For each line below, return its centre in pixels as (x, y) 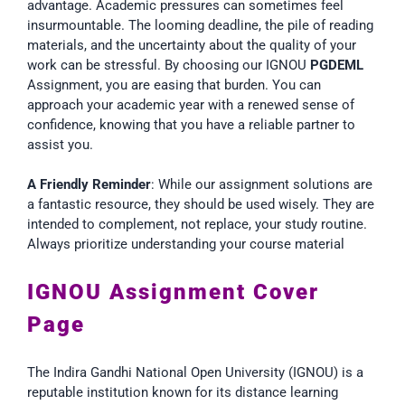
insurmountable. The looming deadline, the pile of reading (200, 25)
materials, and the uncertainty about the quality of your (192, 45)
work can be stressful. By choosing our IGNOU (169, 65)
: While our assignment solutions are (262, 185)
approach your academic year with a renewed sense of (191, 104)
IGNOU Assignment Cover (173, 292)
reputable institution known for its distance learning (183, 393)
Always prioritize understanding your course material (186, 245)
